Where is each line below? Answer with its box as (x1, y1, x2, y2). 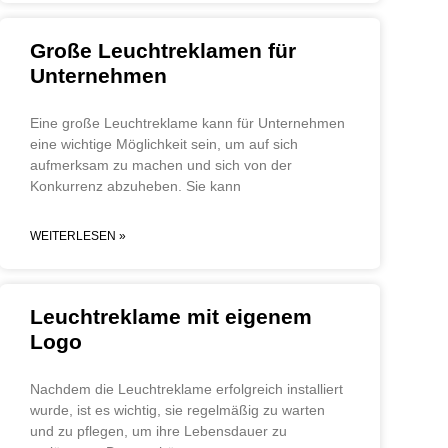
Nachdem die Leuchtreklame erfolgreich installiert (30, 381, 343, 398)
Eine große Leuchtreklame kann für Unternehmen (30, 115, 345, 132)
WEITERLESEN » (30, 229, 126, 244)
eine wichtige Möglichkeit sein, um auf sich (30, 136, 298, 153)
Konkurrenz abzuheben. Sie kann (30, 178, 241, 195)
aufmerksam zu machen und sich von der (30, 157, 292, 174)
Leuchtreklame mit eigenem (30, 305, 312, 329)
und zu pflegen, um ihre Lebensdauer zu (30, 423, 287, 440)
